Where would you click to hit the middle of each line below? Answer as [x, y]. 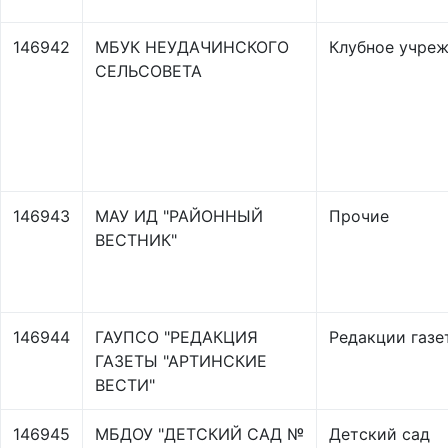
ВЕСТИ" [125, 385]
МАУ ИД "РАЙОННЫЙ [179, 216]
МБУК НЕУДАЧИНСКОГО [192, 47]
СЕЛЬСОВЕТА [148, 71]
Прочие [359, 216]
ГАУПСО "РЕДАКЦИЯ [176, 337]
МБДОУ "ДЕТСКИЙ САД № [199, 434]
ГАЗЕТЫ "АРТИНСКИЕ [181, 361]
